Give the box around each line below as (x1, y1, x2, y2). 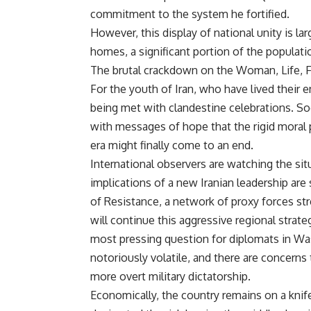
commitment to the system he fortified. (90, 7, 289, 22)
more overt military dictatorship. (90, 269, 251, 284)
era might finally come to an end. (90, 138, 253, 153)
